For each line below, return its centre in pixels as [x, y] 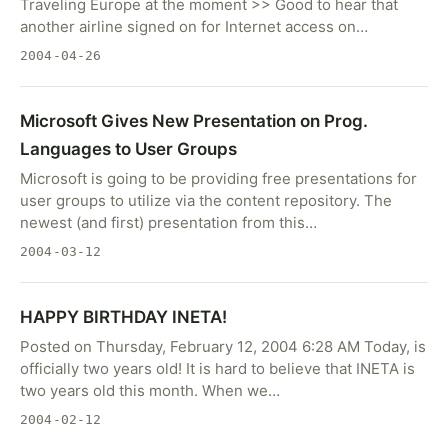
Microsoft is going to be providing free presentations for [218, 178]
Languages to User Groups [128, 149]
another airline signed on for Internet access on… [194, 26]
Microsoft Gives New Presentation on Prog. [194, 121]
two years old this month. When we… [150, 390]
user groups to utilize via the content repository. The [206, 200]
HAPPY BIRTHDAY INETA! [123, 317]
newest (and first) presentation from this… [168, 222]
